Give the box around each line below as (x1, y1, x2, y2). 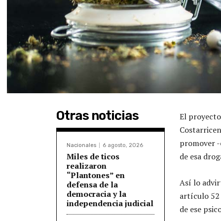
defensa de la (67, 179, 118, 190)
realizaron (67, 160, 107, 171)
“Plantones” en (67, 169, 125, 181)
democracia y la (67, 188, 126, 199)
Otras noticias (56, 108, 139, 123)
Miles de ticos (67, 150, 119, 162)
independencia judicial (67, 197, 153, 209)
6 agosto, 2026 (103, 142, 143, 148)
